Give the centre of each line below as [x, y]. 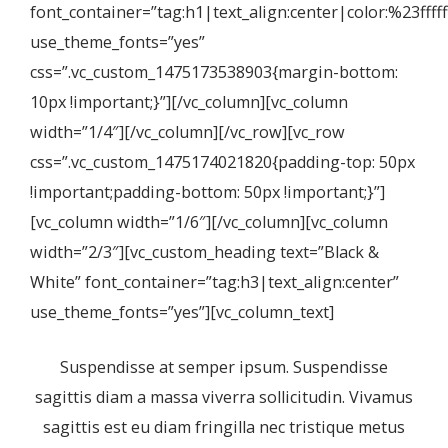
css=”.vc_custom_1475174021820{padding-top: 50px [222, 162]
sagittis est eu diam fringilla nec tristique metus [224, 427]
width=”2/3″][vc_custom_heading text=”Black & [204, 252]
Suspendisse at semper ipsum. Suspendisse [224, 367]
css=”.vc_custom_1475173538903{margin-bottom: [214, 72]
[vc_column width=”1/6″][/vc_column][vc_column [209, 222]
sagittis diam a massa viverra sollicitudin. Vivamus [224, 397]
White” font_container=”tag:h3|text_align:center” [214, 282]
